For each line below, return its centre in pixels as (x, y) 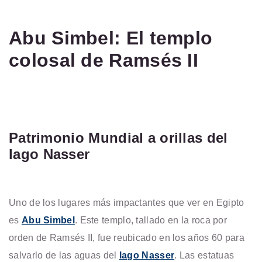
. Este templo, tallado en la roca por (151, 220)
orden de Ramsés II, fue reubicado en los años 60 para (127, 238)
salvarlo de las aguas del (64, 256)
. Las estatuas (204, 256)
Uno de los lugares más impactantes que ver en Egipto (127, 203)
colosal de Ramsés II (104, 61)
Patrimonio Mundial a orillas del (118, 138)
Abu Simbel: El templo (111, 38)
